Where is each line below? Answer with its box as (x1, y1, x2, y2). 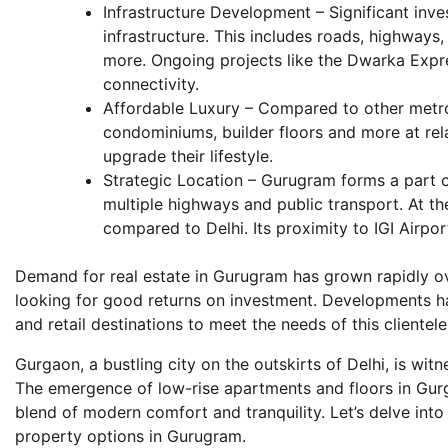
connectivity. (103, 73, 199, 94)
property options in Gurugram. (15, 425, 246, 446)
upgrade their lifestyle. (103, 145, 273, 166)
